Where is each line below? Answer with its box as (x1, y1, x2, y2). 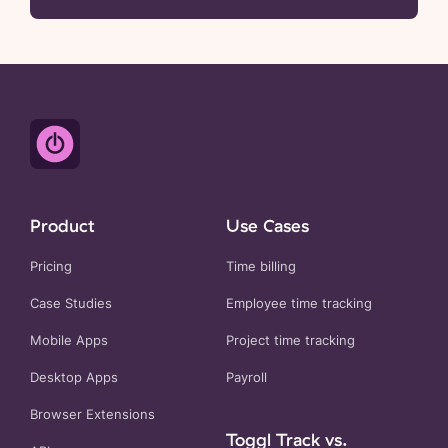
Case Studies (30, 296, 112, 312)
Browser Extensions (30, 407, 155, 423)
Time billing (226, 259, 296, 275)
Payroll (226, 370, 267, 386)
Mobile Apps (30, 333, 108, 349)
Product (30, 214, 95, 237)
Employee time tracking (226, 296, 372, 312)
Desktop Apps (30, 370, 118, 386)
